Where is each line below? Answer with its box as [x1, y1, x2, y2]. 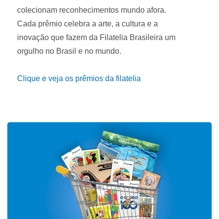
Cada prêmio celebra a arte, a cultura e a [17, 19, 158, 28]
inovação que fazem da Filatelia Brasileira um [17, 33, 175, 42]
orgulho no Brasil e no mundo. [17, 46, 121, 55]
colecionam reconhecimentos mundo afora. [17, 5, 166, 14]
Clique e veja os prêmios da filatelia [17, 74, 141, 83]
